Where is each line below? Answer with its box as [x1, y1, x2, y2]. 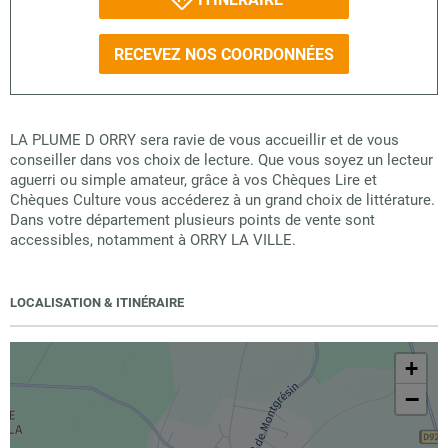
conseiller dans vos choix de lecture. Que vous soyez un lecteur [10, 151, 433, 169]
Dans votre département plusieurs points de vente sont [10, 211, 375, 229]
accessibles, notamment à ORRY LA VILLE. [10, 231, 296, 249]
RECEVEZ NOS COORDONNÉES [114, 44, 334, 64]
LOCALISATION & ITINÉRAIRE [10, 295, 184, 310]
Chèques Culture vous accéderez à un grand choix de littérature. [10, 191, 435, 209]
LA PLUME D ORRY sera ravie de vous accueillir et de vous [10, 131, 399, 149]
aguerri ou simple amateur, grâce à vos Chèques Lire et [10, 171, 377, 189]
